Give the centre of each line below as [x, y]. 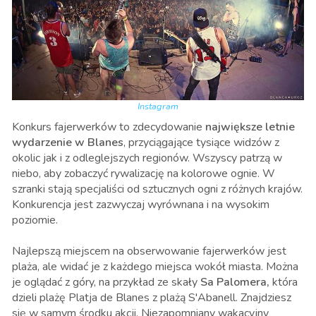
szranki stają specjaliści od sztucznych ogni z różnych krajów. [157, 189]
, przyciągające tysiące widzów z [201, 143]
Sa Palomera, [235, 282]
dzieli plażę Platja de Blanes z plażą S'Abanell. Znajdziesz [152, 298]
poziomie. [36, 220]
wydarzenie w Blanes [68, 143]
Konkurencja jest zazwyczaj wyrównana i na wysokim [141, 205]
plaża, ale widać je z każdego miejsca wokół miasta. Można [155, 267]
